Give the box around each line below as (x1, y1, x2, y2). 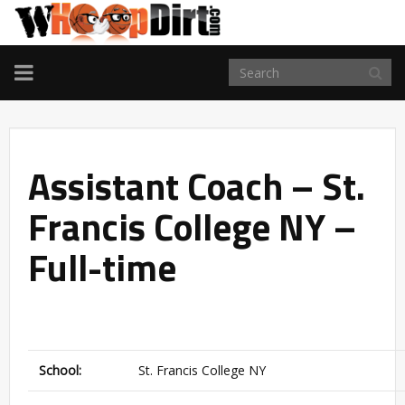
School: (39, 362, 81, 380)
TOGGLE (14, 56, 97, 87)
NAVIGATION (14, 78, 140, 108)
